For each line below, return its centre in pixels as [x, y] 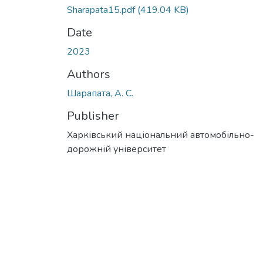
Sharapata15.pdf [102, 10]
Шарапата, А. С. [100, 93]
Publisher [93, 116]
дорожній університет [117, 149]
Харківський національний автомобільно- [161, 135]
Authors [89, 74]
